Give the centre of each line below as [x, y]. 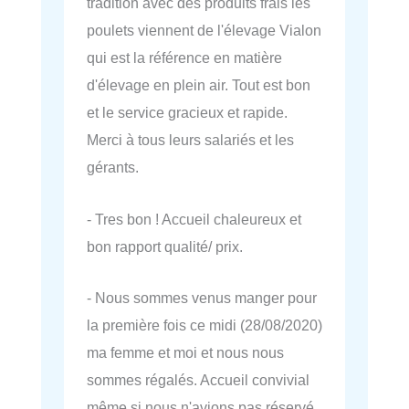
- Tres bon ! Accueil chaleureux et [194, 219]
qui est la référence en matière [184, 58]
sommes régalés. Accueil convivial [198, 379]
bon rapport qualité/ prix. [165, 246]
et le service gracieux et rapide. [187, 113]
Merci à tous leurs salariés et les [190, 140]
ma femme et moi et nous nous [185, 352]
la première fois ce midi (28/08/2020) [204, 325]
